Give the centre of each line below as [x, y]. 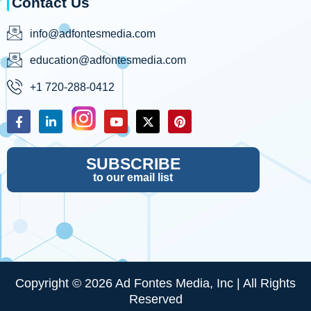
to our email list [133, 177]
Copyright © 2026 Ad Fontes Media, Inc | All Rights [155, 283]
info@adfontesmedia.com [92, 33]
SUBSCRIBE [133, 164]
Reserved [155, 299]
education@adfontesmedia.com [108, 60]
